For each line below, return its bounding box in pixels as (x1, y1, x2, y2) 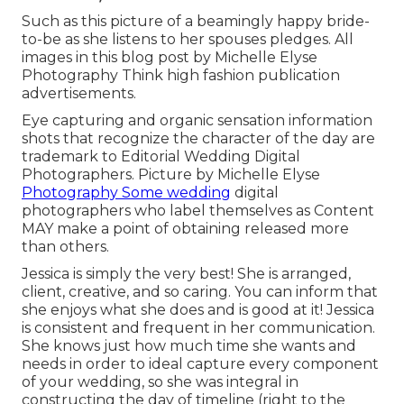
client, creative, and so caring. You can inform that (22, 283, 378, 301)
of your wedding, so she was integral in (22, 373, 298, 391)
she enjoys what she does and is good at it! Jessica (22, 301, 374, 319)
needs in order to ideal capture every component (22, 355, 379, 373)
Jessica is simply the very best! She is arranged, (22, 265, 351, 283)
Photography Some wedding (22, 184, 231, 202)
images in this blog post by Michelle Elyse (22, 49, 317, 67)
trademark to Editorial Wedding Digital (22, 148, 300, 166)
